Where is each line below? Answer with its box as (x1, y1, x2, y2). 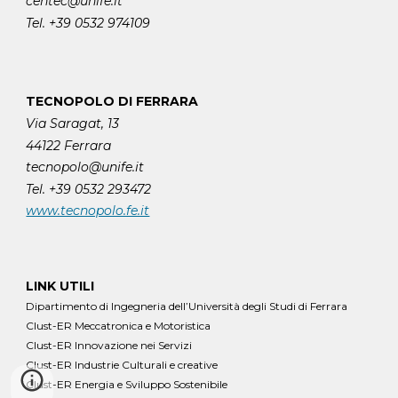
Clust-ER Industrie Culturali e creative (26, 357, 219, 371)
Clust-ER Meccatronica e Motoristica (26, 318, 211, 332)
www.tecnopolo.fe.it (26, 202, 150, 219)
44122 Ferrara (26, 137, 112, 154)
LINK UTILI (26, 277, 95, 294)
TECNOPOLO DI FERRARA (26, 93, 199, 110)
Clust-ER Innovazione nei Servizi (26, 338, 193, 352)
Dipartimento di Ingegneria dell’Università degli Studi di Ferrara (26, 298, 348, 313)
